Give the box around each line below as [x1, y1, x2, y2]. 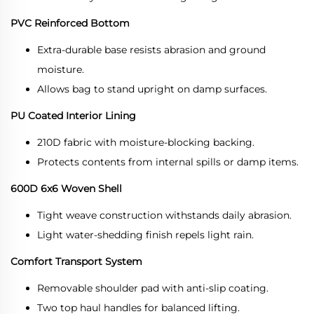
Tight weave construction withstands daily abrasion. [37, 208, 292, 221]
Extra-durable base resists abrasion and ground [37, 43, 266, 56]
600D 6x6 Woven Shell [11, 182, 122, 195]
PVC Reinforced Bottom [11, 16, 130, 29]
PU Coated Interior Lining [11, 109, 136, 122]
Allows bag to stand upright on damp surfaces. [37, 82, 267, 95]
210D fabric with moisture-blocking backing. [37, 135, 254, 149]
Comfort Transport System [11, 254, 142, 268]
